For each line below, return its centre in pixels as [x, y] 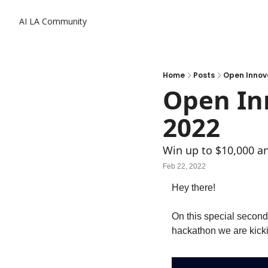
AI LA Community [53, 21]
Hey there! [195, 188]
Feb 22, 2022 [184, 166]
